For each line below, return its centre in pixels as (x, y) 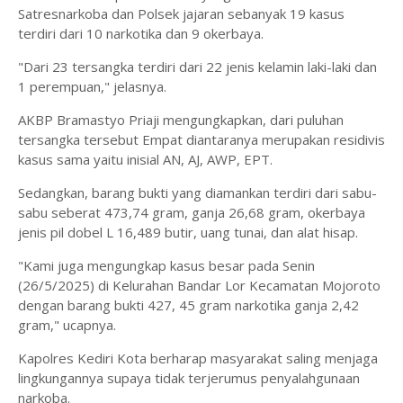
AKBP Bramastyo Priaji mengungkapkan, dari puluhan (181, 120)
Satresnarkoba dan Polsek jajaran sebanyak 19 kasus (181, 13)
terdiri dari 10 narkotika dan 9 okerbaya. (141, 33)
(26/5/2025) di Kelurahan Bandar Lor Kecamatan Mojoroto (199, 285)
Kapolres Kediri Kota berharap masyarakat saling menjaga (198, 358)
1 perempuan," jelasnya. (92, 86)
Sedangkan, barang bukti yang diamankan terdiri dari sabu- (197, 193)
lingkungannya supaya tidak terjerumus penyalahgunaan (189, 378)
